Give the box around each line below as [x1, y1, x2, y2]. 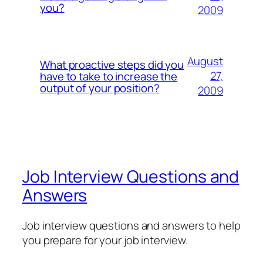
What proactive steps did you [40, 56, 184, 72]
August [187, 53, 223, 69]
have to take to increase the [40, 68, 178, 84]
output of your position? [40, 80, 160, 96]
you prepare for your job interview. [22, 232, 188, 248]
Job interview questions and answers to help [22, 218, 241, 234]
